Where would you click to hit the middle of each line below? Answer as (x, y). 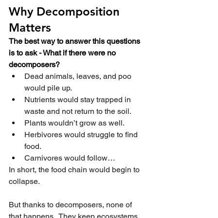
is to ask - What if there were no (63, 53)
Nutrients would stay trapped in (79, 100)
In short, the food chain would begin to (75, 170)
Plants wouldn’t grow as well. (74, 123)
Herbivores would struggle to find (82, 135)
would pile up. (48, 88)
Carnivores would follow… (70, 158)
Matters (30, 27)
